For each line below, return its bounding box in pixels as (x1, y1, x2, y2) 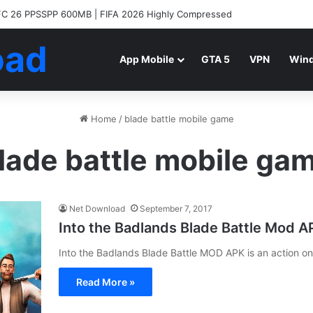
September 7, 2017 (140, 203, 212, 214)
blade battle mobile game (124, 113, 234, 124)
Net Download (69, 203, 125, 214)
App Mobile (119, 53, 174, 65)
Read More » (76, 276, 135, 288)
